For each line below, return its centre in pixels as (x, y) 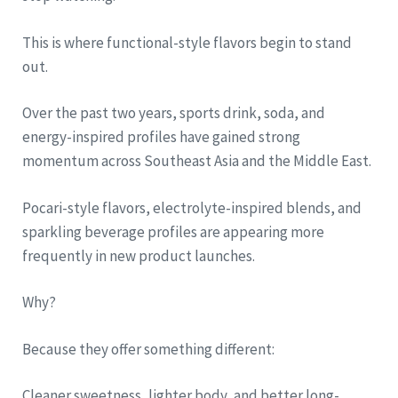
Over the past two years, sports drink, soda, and (174, 113)
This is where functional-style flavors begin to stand (187, 42)
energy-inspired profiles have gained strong (161, 137)
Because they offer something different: (148, 349)
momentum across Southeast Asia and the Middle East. (197, 161)
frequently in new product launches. (139, 255)
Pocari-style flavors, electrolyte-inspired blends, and (192, 207)
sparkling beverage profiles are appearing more (173, 231)
